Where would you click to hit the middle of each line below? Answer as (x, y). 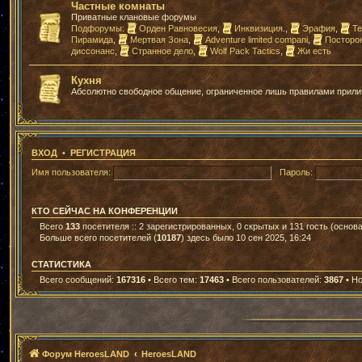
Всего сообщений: (78, 280)
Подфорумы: (98, 28)
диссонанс (93, 51)
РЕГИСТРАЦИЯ (103, 153)
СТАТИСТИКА (61, 264)
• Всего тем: (173, 280)
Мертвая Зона (159, 40)
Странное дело (162, 51)
